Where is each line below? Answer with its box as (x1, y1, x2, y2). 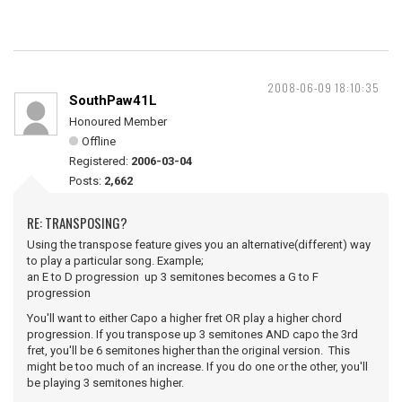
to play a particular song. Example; (27, 254, 204, 267)
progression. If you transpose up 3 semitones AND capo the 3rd (27, 328, 358, 341)
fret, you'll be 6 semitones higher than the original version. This (27, 344, 350, 357)
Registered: (69, 154, 131, 168)
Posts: (69, 174, 104, 188)
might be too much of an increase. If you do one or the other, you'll (27, 360, 368, 373)
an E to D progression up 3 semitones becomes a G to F (27, 270, 321, 284)
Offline (82, 135, 116, 148)
